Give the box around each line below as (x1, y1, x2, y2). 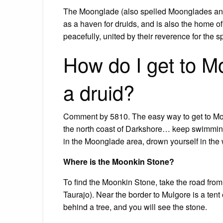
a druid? (63, 77, 134, 106)
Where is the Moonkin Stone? (63, 155, 174, 167)
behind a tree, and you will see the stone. (63, 201, 207, 213)
